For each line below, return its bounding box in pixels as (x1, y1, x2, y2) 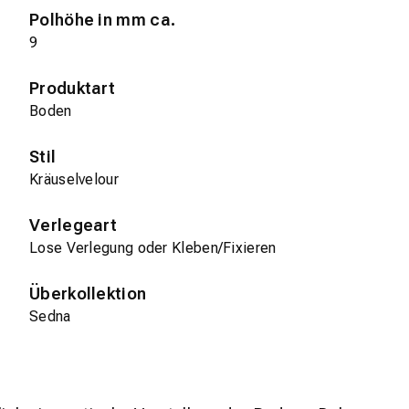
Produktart (29, 79, 115, 99)
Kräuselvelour (29, 171, 119, 189)
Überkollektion (29, 284, 147, 304)
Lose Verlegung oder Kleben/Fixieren (29, 239, 277, 257)
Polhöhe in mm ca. (29, 10, 176, 30)
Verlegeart (29, 215, 117, 236)
